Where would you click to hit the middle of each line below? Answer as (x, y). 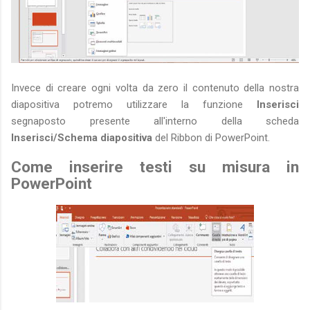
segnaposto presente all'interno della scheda (155, 121)
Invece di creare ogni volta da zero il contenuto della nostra (155, 88)
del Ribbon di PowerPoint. (211, 137)
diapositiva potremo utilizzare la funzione (134, 104)
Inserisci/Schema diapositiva (82, 137)
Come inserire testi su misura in (155, 167)
